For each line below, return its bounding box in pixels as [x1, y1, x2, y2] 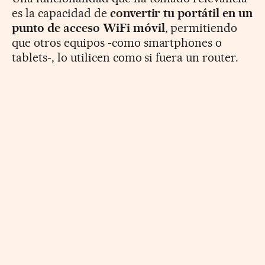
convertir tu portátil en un [109, 5, 253, 20]
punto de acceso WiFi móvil [12, 20, 165, 35]
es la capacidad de [12, 5, 110, 20]
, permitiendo [164, 20, 238, 35]
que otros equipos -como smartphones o [12, 35, 222, 50]
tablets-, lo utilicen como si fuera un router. [12, 50, 239, 64]
